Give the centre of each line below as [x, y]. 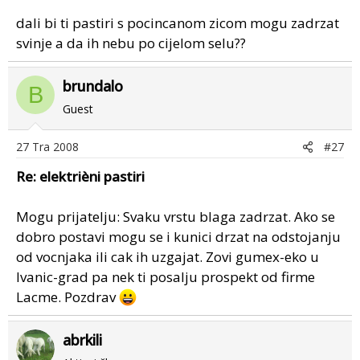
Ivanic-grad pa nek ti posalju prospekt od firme [166, 277]
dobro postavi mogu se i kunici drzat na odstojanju [178, 237]
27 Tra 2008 [47, 147]
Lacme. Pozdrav [67, 297]
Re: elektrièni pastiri [80, 176]
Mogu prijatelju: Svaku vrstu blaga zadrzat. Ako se [176, 217]
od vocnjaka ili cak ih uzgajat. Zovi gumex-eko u [168, 257]
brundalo [93, 86]
